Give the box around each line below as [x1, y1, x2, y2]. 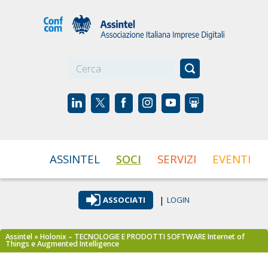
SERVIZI [157, 151, 196, 166]
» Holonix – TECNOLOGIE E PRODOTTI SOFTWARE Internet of [32, 232, 245, 242]
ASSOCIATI [102, 194, 145, 205]
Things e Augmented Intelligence [5, 239, 120, 249]
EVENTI [212, 151, 251, 166]
